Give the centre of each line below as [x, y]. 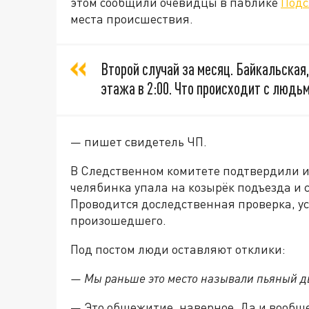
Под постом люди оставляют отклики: [178, 249]
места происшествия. [133, 19]
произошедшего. [118, 220]
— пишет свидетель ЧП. [139, 141]
